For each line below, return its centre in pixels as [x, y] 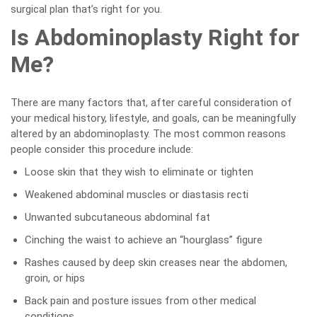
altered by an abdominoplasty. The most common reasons [148, 134]
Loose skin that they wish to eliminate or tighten [139, 172]
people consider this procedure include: [102, 149]
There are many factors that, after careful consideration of [151, 103]
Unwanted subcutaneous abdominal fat [117, 217]
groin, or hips [55, 278]
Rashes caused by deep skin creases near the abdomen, [156, 263]
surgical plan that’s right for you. [86, 9]
